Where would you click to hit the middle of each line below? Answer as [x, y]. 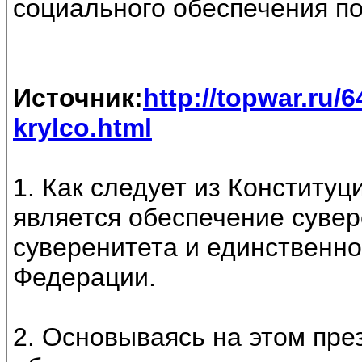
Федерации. [84, 278]
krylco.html [82, 128]
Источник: [78, 98]
